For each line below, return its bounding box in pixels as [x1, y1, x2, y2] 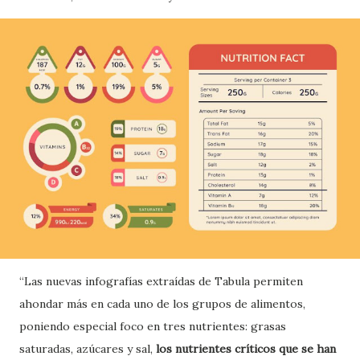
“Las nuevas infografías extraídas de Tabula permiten [19, 273, 303, 288]
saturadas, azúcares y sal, [19, 341, 156, 356]
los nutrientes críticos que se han [156, 341, 336, 356]
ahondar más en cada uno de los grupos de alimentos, [19, 296, 305, 311]
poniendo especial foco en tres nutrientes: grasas [19, 318, 286, 333]
